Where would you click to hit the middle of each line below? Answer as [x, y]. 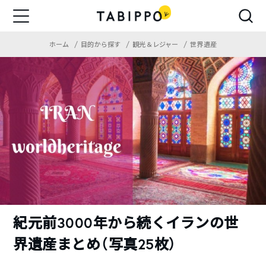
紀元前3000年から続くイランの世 [126, 223]
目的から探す [102, 45]
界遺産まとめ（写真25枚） [95, 244]
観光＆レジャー [156, 45]
